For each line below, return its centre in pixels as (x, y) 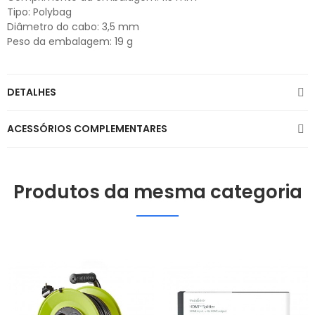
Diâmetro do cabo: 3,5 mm (73, 27)
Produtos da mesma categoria (157, 192)
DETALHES (32, 92)
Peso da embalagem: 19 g (70, 42)
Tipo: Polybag (39, 12)
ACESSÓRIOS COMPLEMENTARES (87, 129)
